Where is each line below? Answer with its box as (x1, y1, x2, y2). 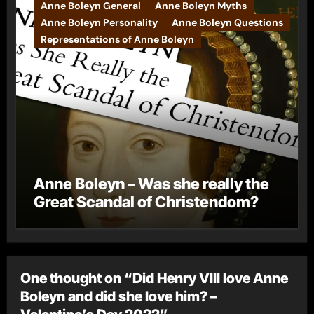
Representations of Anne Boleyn (40, 32, 194, 46)
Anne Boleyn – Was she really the (33, 174, 269, 193)
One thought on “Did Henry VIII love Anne (20, 270, 289, 287)
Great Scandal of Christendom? (33, 192, 259, 211)
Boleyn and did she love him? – (20, 288, 218, 305)
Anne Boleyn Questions (171, 15, 283, 29)
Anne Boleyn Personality (40, 15, 158, 29)
